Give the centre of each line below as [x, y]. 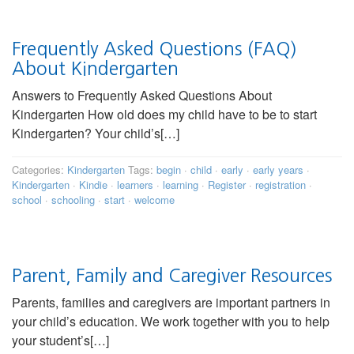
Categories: [40, 169]
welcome [154, 200]
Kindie [93, 185]
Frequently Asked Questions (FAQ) [154, 49]
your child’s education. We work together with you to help [171, 321]
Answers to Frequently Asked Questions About [142, 95]
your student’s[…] [60, 340]
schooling [73, 200]
